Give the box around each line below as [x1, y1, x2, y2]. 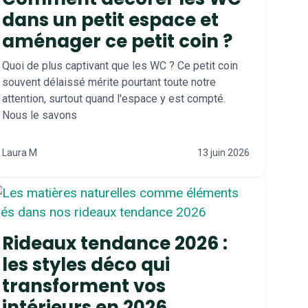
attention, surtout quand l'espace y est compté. [2, 91, 225, 105]
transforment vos [2, 273, 166, 298]
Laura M [2, 146, 37, 158]
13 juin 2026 [197, 146, 250, 158]
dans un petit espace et [2, 7, 219, 32]
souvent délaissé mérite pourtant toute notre [2, 75, 216, 89]
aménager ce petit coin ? [2, 28, 232, 54]
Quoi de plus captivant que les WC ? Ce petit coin [2, 58, 238, 72]
